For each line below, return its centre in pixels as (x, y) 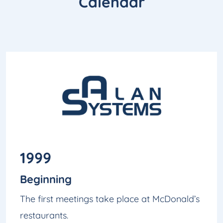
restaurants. (44, 216)
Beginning (46, 179)
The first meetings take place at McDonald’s (110, 199)
